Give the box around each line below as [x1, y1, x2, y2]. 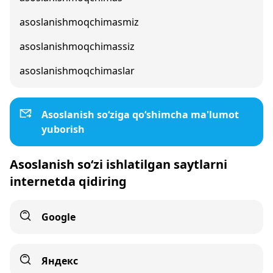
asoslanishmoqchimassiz [19, 40, 135, 53]
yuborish [41, 122, 85, 136]
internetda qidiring [10, 173, 127, 190]
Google [41, 210, 76, 224]
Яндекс [41, 254, 78, 268]
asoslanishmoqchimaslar [19, 64, 135, 77]
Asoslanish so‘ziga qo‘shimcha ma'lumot [41, 108, 239, 121]
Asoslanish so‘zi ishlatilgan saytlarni [10, 156, 227, 172]
